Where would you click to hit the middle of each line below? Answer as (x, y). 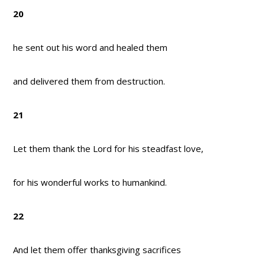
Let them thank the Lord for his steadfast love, (109, 149)
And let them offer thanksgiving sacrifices (97, 250)
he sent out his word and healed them (91, 48)
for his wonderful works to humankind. (90, 182)
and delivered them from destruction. (89, 81)
